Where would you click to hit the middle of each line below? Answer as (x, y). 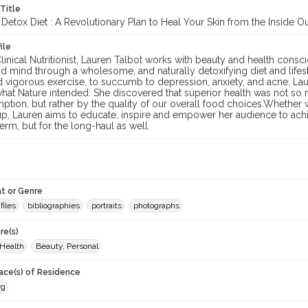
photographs (156, 206)
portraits (107, 206)
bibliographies (54, 206)
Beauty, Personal (67, 246)
